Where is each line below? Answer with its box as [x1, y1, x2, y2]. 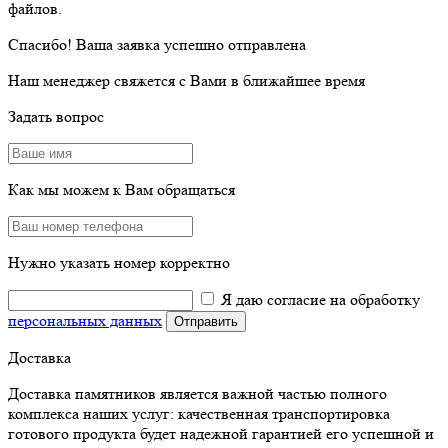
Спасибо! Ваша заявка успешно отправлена [8, 35, 306, 54]
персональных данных [8, 311, 162, 330]
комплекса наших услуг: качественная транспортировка [8, 404, 390, 423]
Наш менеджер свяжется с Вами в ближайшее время [8, 71, 365, 90]
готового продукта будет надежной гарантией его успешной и [8, 424, 434, 443]
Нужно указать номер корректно [8, 253, 230, 272]
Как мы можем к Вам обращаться [8, 180, 235, 199]
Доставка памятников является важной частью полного [8, 384, 387, 403]
